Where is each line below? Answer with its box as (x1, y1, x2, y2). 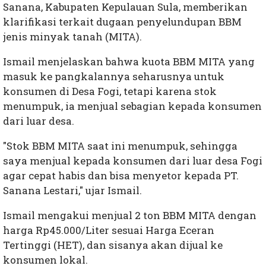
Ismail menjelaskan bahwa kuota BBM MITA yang (3, 55, 255, 69)
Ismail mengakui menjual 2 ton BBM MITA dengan (3, 208, 256, 223)
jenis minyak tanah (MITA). (3, 30, 144, 44)
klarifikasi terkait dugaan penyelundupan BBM (3, 15, 242, 29)
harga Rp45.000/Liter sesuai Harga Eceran (3, 223, 214, 237)
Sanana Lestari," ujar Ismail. (3, 183, 144, 198)
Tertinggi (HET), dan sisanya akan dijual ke (3, 238, 223, 252)
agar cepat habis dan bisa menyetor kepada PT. (3, 169, 239, 183)
